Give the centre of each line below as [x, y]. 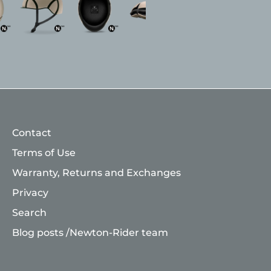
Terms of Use [44, 153]
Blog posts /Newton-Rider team [90, 233]
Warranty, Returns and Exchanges [96, 173]
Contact [32, 133]
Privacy [30, 193]
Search [29, 213]
